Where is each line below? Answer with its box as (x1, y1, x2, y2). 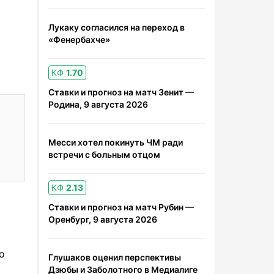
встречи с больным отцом (48, 149, 160, 160)
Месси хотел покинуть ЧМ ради (48, 137, 183, 147)
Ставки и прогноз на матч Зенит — (48, 87, 194, 97)
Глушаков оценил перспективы (48, 252, 181, 262)
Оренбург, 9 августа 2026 (48, 214, 157, 224)
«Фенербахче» (48, 34, 110, 45)
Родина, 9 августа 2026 (48, 99, 148, 109)
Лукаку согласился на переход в (48, 22, 185, 32)
